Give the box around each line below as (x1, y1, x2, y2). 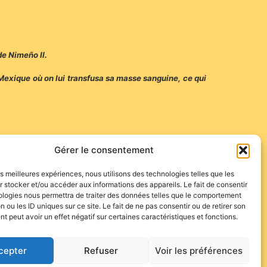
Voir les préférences (154, 244, 243, 256)
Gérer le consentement (54, 144, 154, 156)
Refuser (84, 244, 119, 256)
